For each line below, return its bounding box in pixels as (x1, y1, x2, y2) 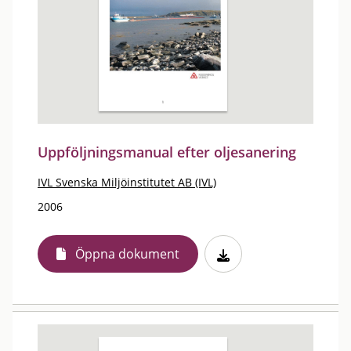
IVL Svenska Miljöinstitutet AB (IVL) (38, 175, 216, 190)
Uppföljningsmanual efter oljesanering (38, 143, 296, 161)
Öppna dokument (75, 245, 179, 262)
